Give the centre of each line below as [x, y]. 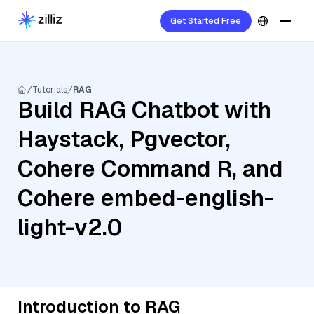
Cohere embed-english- [145, 198]
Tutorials [50, 90]
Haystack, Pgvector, [124, 139]
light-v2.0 [70, 227]
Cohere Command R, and [150, 169]
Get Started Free [206, 21]
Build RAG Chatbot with [144, 110]
